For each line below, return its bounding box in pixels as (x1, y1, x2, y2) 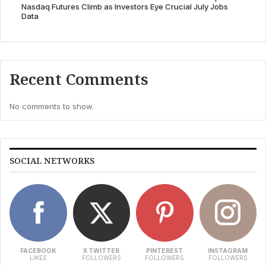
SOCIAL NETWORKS (9, 155, 94, 167)
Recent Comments (9, 68, 148, 90)
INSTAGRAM (208, 246, 248, 255)
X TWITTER (83, 246, 120, 255)
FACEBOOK (20, 246, 56, 255)
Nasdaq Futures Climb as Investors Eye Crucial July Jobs (21, 2, 228, 12)
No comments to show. (9, 102, 94, 112)
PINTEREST (146, 246, 183, 255)
